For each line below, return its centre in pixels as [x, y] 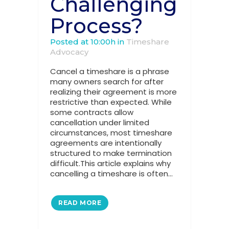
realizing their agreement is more [113, 92]
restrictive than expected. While [111, 102]
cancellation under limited [100, 122]
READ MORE [80, 203]
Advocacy [69, 52]
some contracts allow [92, 112]
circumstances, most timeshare [111, 133]
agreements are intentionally [106, 143]
